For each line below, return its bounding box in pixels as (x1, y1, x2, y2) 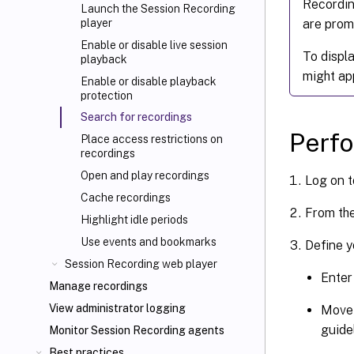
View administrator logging (49, 302, 186, 314)
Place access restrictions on (81, 133, 223, 145)
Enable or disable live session (81, 39, 228, 51)
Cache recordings (81, 191, 171, 204)
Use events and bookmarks (81, 235, 217, 248)
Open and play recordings (81, 169, 209, 182)
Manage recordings (49, 280, 148, 292)
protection (81, 89, 133, 102)
